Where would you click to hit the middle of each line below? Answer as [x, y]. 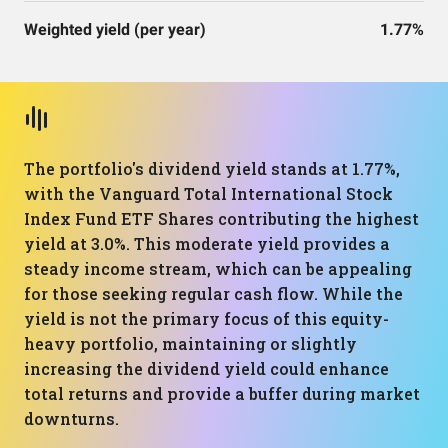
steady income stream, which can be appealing [218, 268]
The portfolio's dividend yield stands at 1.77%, [212, 168]
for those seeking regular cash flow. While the [213, 293]
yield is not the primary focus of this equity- [206, 318]
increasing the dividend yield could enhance [206, 368]
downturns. [71, 418]
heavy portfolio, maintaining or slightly [190, 343]
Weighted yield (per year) [115, 29]
